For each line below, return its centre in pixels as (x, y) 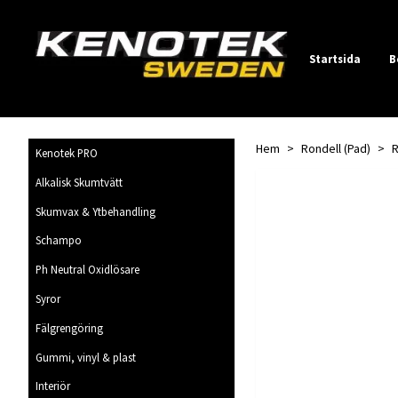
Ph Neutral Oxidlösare (88, 270)
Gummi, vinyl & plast (86, 357)
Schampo (59, 240)
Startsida (335, 58)
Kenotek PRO (67, 153)
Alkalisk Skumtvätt (79, 182)
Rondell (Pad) (336, 148)
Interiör (53, 386)
